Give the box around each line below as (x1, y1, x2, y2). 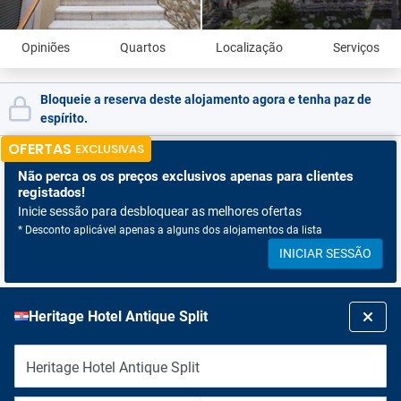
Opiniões (21, 40, 70, 55)
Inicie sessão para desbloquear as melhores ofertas (18, 204, 302, 218)
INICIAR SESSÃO (279, 246, 371, 260)
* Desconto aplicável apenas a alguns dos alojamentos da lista (18, 224, 322, 236)
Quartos (120, 40, 166, 55)
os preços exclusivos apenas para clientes (97, 168, 354, 184)
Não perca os (18, 168, 97, 184)
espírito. (40, 111, 88, 125)
